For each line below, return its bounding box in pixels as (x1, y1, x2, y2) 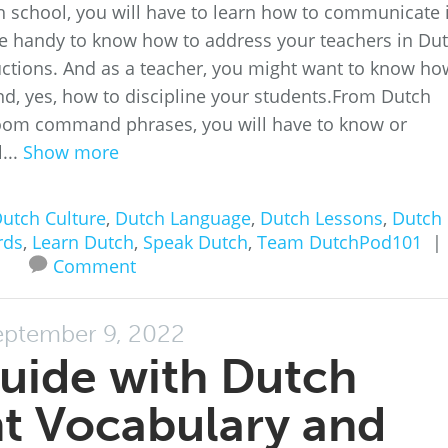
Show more (23, 140, 119, 164)
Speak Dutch (142, 230, 248, 254)
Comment (52, 254, 136, 278)
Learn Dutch (31, 230, 134, 254)
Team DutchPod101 (256, 230, 422, 254)
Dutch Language (115, 206, 251, 230)
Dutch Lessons (260, 206, 383, 230)
